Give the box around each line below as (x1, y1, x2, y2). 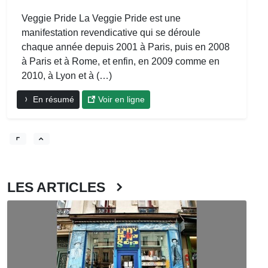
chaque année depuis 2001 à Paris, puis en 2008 (22, 41, 230, 52)
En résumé (31, 94, 74, 104)
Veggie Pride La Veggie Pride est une (22, 13, 181, 23)
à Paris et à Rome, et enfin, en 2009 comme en (22, 56, 220, 66)
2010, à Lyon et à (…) (22, 70, 112, 81)
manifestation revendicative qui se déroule (22, 27, 200, 38)
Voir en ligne (96, 94, 145, 104)
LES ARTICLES (7, 179, 112, 195)
